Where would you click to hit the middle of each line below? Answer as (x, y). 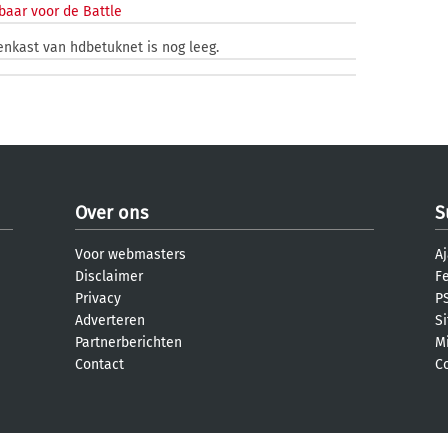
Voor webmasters (130, 254)
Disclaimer (109, 276)
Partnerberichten (128, 342)
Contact (99, 364)
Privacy (98, 298)
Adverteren (110, 320)
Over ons (111, 213)
